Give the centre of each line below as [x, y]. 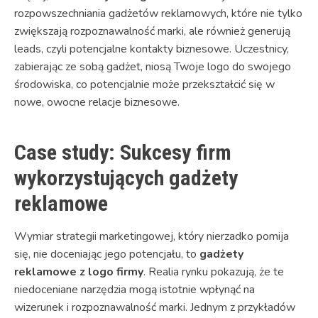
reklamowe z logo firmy [79, 272]
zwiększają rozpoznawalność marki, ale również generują [152, 31]
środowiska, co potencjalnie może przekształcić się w [144, 84]
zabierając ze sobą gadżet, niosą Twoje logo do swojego [153, 66]
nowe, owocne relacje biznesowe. [97, 102]
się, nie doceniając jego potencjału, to [107, 254]
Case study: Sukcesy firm [123, 152]
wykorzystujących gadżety [126, 177]
